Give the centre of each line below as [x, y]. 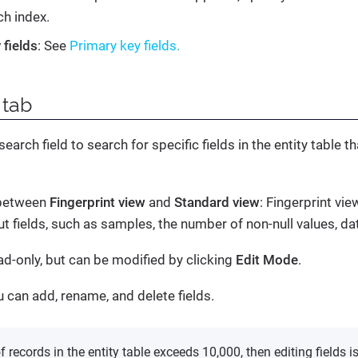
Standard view [217, 203]
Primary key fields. [125, 46]
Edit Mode [267, 260]
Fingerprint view [97, 203]
